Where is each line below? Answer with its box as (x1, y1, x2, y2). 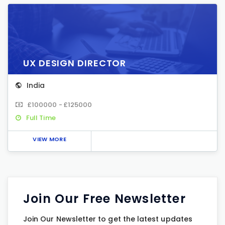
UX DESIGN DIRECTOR (23, 57, 127, 69)
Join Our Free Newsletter (23, 190, 186, 207)
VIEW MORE (33, 135, 66, 143)
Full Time (26, 113, 56, 123)
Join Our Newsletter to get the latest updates (23, 214, 192, 224)
